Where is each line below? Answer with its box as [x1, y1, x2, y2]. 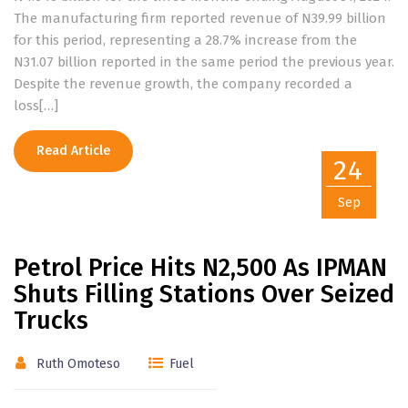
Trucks [14, 306, 88, 335]
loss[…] [14, 97, 58, 114]
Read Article [36, 143, 110, 158]
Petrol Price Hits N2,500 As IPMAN [14, 253, 387, 282]
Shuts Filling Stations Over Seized [14, 280, 394, 309]
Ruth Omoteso [36, 356, 120, 372]
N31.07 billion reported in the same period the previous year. [14, 54, 394, 70]
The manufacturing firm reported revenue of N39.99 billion [14, 10, 386, 26]
